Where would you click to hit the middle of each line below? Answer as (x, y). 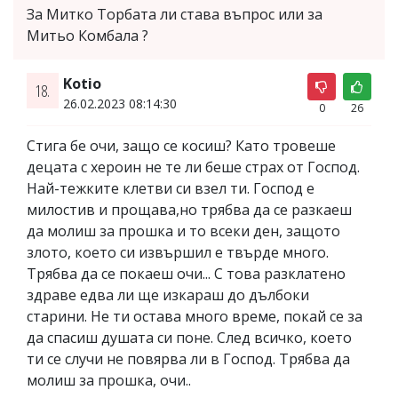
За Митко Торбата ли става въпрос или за (175, 14)
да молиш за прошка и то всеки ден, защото (183, 231)
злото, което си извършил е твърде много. (178, 252)
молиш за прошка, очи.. (109, 380)
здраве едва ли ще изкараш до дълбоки (168, 295)
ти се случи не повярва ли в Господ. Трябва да (188, 358)
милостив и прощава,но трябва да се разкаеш (189, 209)
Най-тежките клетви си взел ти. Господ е (171, 188)
